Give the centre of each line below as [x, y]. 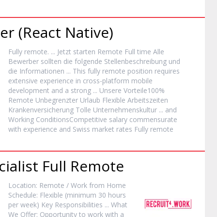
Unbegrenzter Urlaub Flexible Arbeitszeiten [101, 100]
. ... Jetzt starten [73, 52]
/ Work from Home [95, 185]
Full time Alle [144, 52]
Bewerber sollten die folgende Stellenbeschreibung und [94, 61]
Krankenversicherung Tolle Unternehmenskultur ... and [93, 110]
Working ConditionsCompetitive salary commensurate [93, 119]
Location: [24, 185]
